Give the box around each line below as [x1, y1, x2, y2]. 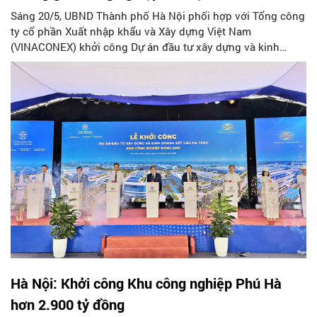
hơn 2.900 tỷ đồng [11, 295, 125, 314]
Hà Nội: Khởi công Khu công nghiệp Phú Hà [11, 274, 282, 293]
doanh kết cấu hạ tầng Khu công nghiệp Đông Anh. [11, 54, 261, 69]
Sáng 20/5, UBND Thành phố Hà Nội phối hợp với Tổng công [11, 8, 305, 23]
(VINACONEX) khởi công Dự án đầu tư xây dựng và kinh [11, 39, 279, 54]
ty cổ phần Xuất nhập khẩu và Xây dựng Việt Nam [11, 23, 251, 38]
